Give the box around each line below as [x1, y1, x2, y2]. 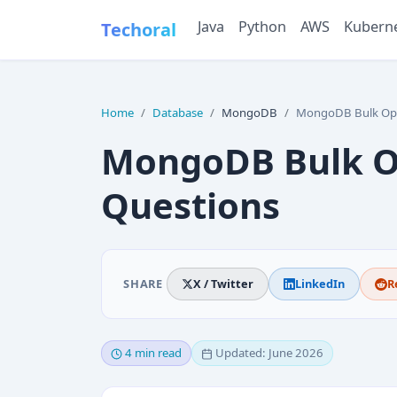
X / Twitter [192, 276, 253, 292]
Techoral [101, 17, 176, 42]
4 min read [125, 345, 182, 362]
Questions [101, 181, 280, 230]
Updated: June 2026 [215, 345, 323, 362]
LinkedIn [294, 276, 345, 292]
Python [238, 17, 286, 36]
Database [152, 105, 203, 121]
